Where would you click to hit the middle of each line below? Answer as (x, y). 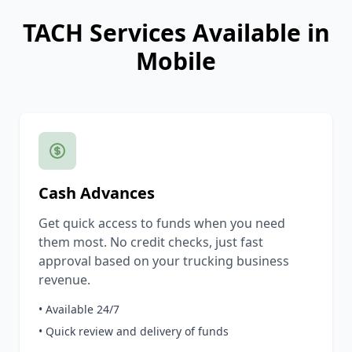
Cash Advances (97, 193)
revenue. (64, 280)
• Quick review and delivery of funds (134, 332)
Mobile (176, 61)
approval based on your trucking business (164, 261)
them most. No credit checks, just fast (151, 242)
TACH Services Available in (176, 33)
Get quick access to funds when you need (162, 224)
